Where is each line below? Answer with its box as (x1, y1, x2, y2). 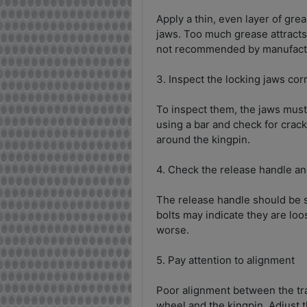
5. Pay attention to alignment (156, 253, 295, 267)
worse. (156, 223, 189, 236)
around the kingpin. (156, 132, 250, 146)
